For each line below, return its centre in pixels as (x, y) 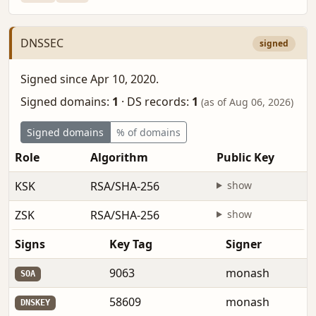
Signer (244, 244)
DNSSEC (42, 43)
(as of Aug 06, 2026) (247, 102)
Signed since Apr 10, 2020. (90, 79)
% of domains (148, 132)
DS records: (158, 101)
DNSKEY (35, 303)
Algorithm (119, 157)
